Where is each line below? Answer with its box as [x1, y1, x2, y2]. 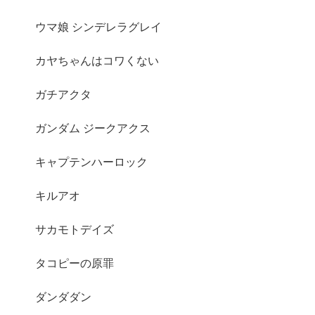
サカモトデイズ [35, 224, 114, 236]
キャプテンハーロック [35, 156, 148, 169]
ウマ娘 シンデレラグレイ [35, 21, 162, 34]
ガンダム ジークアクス [35, 122, 150, 135]
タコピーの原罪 [35, 257, 114, 270]
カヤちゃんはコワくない [35, 55, 159, 67]
